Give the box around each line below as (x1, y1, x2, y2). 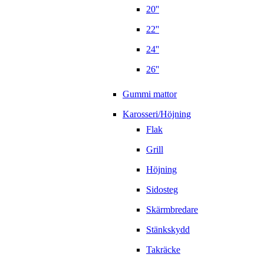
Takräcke (146, 245, 180, 255)
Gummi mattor (123, 89, 177, 100)
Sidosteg (146, 184, 178, 195)
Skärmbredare (146, 204, 198, 215)
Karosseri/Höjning (123, 109, 191, 120)
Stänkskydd (146, 225, 190, 235)
